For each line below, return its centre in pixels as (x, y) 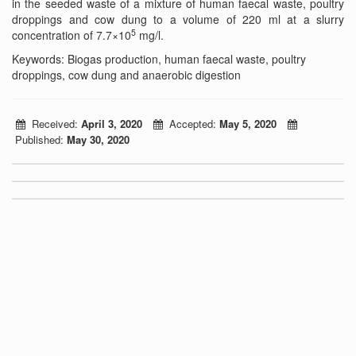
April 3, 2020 (113, 124)
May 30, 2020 (98, 139)
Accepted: (191, 124)
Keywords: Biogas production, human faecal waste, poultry (159, 59)
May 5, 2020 (248, 124)
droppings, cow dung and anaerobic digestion (126, 75)
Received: (53, 124)
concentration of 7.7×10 (72, 35)
